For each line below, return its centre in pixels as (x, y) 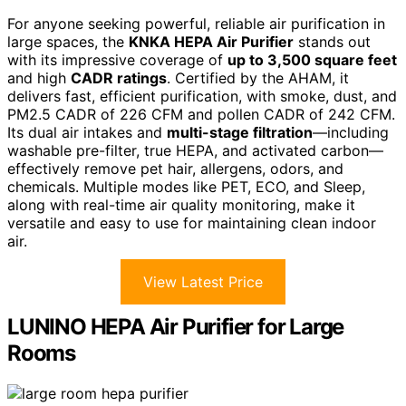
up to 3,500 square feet (312, 59)
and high (39, 77)
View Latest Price (203, 281)
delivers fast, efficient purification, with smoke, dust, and (202, 96)
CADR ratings (119, 77)
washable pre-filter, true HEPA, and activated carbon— (195, 150)
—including (351, 132)
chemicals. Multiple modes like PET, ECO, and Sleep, (186, 186)
